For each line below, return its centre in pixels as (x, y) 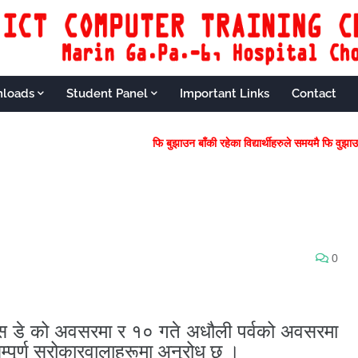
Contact (314, 93)
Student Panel (107, 93)
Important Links (225, 93)
